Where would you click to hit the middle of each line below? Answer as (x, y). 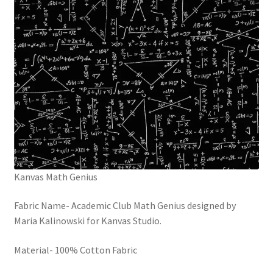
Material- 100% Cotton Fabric (75, 250)
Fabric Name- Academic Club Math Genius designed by (125, 206)
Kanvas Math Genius (55, 176)
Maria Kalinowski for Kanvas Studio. (87, 221)
